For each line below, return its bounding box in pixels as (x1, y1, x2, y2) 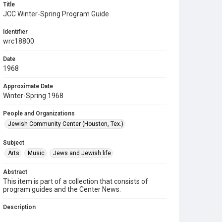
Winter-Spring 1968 (3, 92, 63, 100)
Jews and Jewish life (53, 150, 111, 157)
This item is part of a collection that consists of (3, 177, 148, 185)
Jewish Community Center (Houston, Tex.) (8, 120, 123, 127)
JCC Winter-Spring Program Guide (3, 10, 109, 18)
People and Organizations (3, 110, 75, 117)
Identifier (3, 28, 28, 35)
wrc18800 (3, 37, 34, 45)
